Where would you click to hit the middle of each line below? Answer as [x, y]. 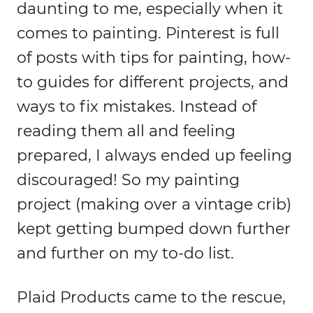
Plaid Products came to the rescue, [151, 297]
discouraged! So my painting [128, 180]
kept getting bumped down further [154, 228]
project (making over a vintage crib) [154, 204]
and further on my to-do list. [125, 253]
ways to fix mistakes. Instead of [137, 106]
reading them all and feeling [126, 131]
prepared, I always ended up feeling [154, 155]
